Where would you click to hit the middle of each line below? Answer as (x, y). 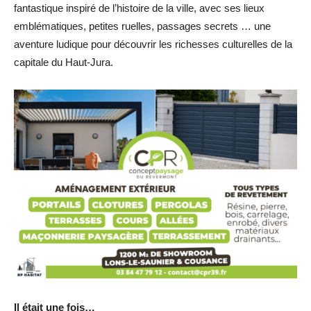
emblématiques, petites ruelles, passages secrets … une (142, 26)
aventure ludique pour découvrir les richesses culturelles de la (153, 44)
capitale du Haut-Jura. (64, 62)
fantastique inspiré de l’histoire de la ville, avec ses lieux (139, 8)
